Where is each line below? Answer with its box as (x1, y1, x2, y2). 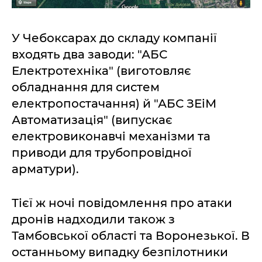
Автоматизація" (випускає (12, 113, 173, 127)
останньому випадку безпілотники (12, 245, 228, 260)
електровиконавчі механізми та (12, 129, 211, 144)
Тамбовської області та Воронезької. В (12, 229, 250, 243)
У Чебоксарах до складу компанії (12, 31, 217, 46)
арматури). (12, 162, 79, 177)
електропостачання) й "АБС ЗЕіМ (12, 96, 216, 111)
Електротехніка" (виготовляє (12, 64, 191, 78)
